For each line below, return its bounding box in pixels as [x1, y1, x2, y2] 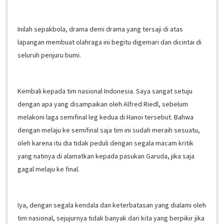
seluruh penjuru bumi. [17, 50, 82, 59]
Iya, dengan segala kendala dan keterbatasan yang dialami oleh [17, 200, 206, 209]
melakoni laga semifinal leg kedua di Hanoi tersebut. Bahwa [17, 112, 193, 121]
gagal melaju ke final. [17, 164, 79, 173]
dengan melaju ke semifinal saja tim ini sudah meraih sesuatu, [17, 125, 200, 134]
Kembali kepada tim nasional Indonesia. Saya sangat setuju [17, 86, 192, 95]
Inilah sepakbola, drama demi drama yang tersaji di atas [17, 24, 183, 33]
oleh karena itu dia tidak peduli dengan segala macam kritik [17, 138, 193, 147]
